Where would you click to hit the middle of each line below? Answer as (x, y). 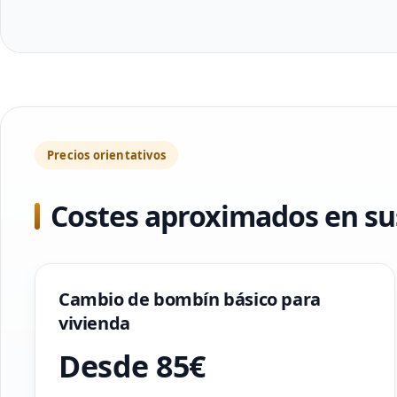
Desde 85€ (132, 366)
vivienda (94, 323)
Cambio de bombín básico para (190, 299)
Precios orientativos (106, 155)
